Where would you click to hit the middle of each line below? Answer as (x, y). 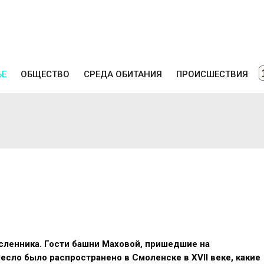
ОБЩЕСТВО (45, 74)
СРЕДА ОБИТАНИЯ (123, 74)
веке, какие (234, 257)
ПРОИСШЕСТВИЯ (212, 74)
